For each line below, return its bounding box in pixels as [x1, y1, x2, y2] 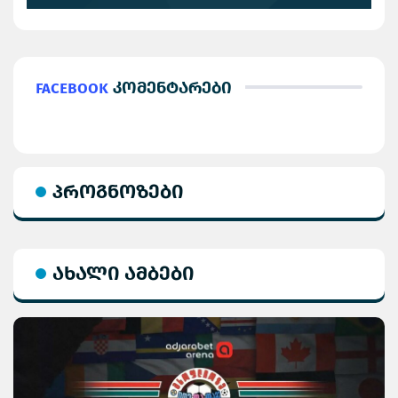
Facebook [36, 77, 108, 98]
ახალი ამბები [52, 261, 195, 285]
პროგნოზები [52, 179, 184, 203]
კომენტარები [108, 77, 232, 98]
